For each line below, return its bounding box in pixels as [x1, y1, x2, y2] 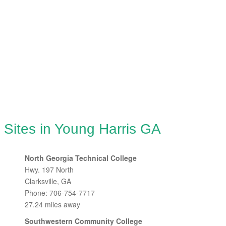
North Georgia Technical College [25, 153, 137, 163]
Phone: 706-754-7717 [25, 188, 95, 198]
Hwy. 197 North [25, 164, 74, 175]
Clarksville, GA [25, 176, 71, 186]
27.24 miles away [25, 199, 80, 209]
